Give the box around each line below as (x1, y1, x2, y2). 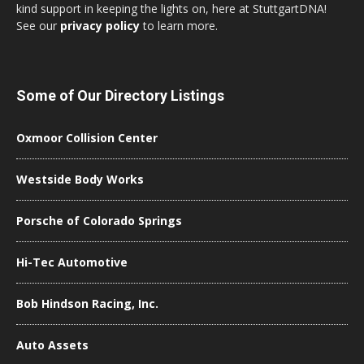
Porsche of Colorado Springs (16, 213, 182, 228)
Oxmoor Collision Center (16, 130, 158, 145)
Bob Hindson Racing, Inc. (16, 296, 158, 311)
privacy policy (60, 18, 140, 33)
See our (16, 18, 60, 33)
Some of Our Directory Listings (16, 87, 224, 104)
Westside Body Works (16, 171, 144, 187)
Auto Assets (16, 337, 89, 353)
